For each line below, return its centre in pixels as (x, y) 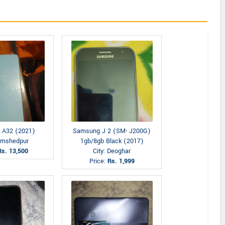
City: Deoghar (112, 151)
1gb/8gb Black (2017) (112, 141)
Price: (98, 161)
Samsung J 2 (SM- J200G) (112, 131)
